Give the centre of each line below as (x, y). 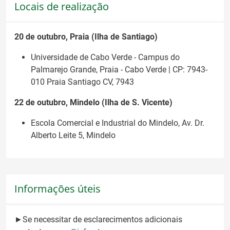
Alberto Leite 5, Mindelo (73, 136)
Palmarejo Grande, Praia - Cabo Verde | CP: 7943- (119, 70)
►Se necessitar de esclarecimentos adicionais (98, 219)
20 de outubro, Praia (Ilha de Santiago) (86, 37)
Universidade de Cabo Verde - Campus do (105, 57)
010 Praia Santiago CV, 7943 (82, 82)
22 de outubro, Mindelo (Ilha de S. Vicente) (93, 103)
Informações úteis (57, 189)
